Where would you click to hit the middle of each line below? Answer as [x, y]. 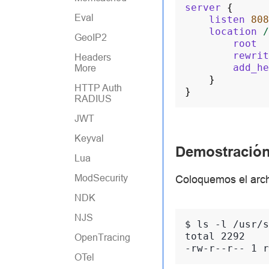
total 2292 [215, 236]
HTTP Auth [98, 88]
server [203, 7]
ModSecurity [101, 178]
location [233, 31]
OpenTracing [102, 237]
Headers [93, 57]
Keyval [89, 138]
